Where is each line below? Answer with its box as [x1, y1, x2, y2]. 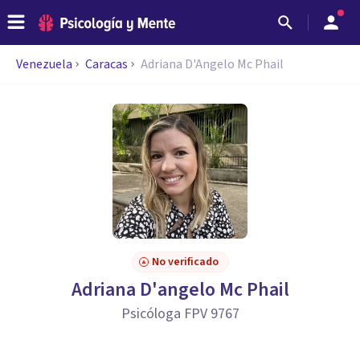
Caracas [85, 55, 128, 73]
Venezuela [16, 55, 72, 73]
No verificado [151, 254, 219, 270]
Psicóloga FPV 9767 [121, 304, 239, 324]
